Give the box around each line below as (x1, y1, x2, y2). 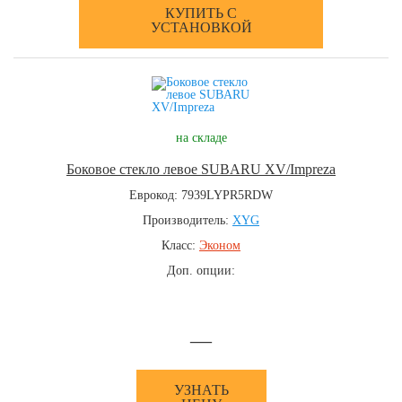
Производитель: (143, 214, 232, 227)
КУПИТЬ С (165, 5, 237, 21)
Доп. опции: (167, 264, 235, 277)
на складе (175, 131, 227, 144)
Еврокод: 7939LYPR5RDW (129, 188, 273, 202)
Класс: (162, 239, 199, 252)
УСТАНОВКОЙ (150, 20, 252, 35)
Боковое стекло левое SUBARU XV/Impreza (66, 162, 336, 177)
